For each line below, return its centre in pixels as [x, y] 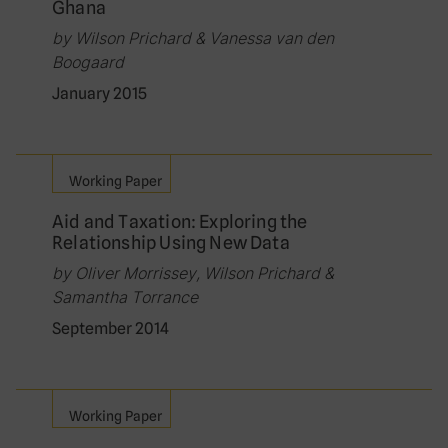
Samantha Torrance [125, 297]
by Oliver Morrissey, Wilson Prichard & [193, 273]
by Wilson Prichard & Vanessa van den [193, 38]
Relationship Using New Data [171, 243]
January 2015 [99, 94]
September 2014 [110, 329]
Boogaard [88, 62]
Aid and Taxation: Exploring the [180, 222]
